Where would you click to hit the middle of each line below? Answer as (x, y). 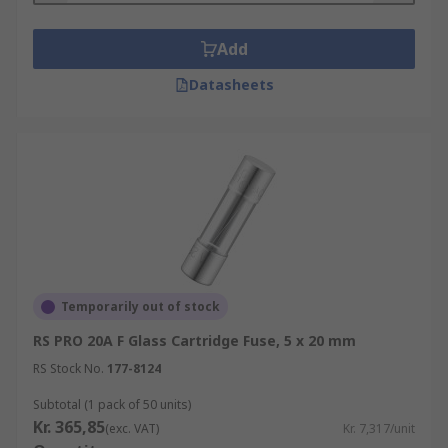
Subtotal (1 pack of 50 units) (112, 404)
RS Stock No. (68, 368)
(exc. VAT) (132, 428)
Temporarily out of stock (140, 306)
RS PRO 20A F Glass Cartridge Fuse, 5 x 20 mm (194, 340)
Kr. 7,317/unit (379, 428)
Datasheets (231, 84)
